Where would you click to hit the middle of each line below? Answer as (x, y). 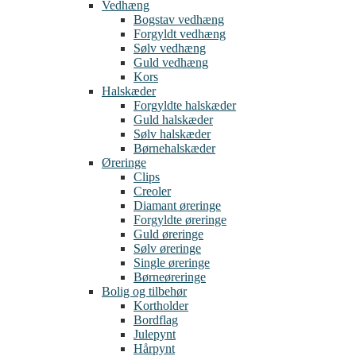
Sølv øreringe (167, 248)
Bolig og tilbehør (144, 291)
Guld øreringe (168, 234)
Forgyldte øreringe (180, 219)
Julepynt (155, 334)
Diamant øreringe (177, 205)
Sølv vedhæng (170, 48)
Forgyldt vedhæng (180, 33)
